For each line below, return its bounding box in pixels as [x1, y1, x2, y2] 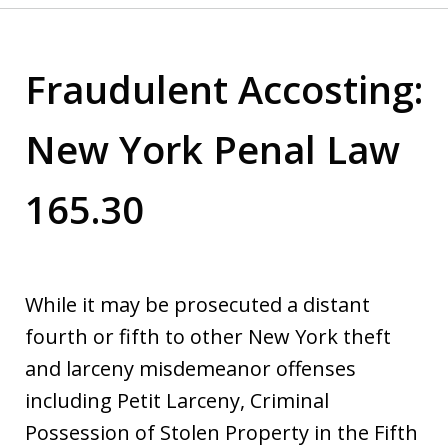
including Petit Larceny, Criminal [25, 386, 329, 414]
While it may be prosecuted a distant [25, 290, 370, 318]
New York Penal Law [25, 122, 400, 175]
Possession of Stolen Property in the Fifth [25, 418, 418, 446]
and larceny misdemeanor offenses [25, 354, 356, 382]
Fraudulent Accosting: [25, 62, 423, 115]
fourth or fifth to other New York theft [25, 322, 391, 350]
